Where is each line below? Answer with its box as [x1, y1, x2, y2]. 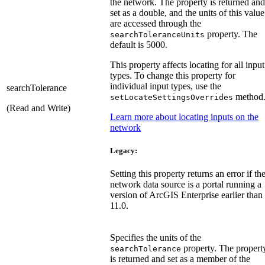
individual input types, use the [110, 80, 221, 91]
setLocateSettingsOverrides [110, 92, 233, 102]
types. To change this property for [110, 70, 235, 80]
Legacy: [110, 146, 137, 155]
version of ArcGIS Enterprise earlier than [110, 189, 263, 200]
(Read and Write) [7, 102, 70, 113]
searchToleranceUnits [110, 30, 205, 39]
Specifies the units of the [110, 232, 201, 243]
